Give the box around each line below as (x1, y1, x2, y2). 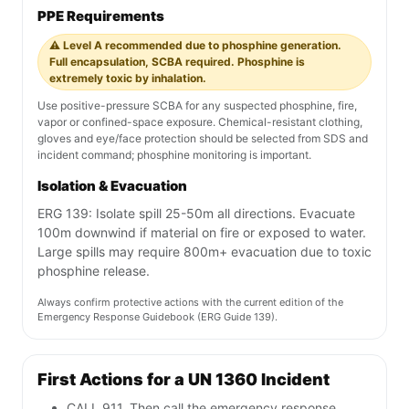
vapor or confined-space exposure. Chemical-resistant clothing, (37, 115, 362, 130)
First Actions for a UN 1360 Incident (37, 370, 330, 390)
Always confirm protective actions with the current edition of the (37, 296, 343, 309)
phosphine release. (37, 263, 150, 279)
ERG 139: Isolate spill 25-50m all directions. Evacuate (37, 205, 355, 222)
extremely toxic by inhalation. (49, 71, 206, 86)
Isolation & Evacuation (37, 177, 187, 195)
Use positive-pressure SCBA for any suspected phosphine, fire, (37, 99, 357, 113)
